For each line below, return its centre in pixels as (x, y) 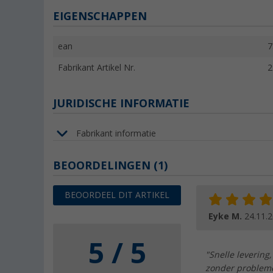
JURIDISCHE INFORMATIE (121, 104)
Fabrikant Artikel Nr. (97, 68)
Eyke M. (226, 217)
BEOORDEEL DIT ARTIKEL (117, 195)
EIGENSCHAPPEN (100, 16)
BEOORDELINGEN (103, 166)
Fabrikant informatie (116, 133)
